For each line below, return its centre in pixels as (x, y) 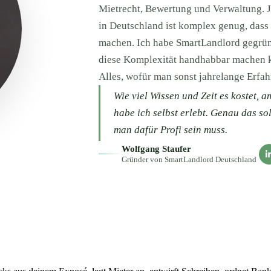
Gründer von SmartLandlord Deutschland (189, 160)
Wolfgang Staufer (156, 149)
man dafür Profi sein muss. (170, 130)
